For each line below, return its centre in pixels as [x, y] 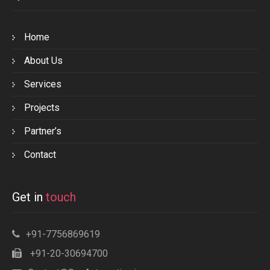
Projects [42, 108]
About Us [43, 61]
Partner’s [43, 131]
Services [43, 84]
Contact [40, 155]
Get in [29, 197]
